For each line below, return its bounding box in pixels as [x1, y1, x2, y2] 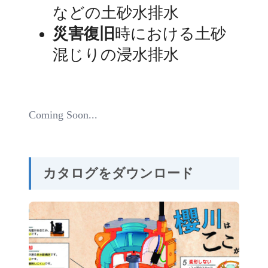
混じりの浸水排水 [53, 45, 179, 63]
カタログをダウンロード [43, 166, 194, 181]
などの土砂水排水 [53, 4, 179, 22]
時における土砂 [115, 25, 226, 42]
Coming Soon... [29, 109, 98, 121]
